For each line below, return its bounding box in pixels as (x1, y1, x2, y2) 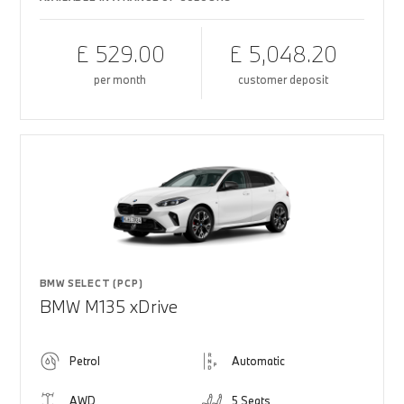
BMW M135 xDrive (39, 296, 178, 317)
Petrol (69, 353, 100, 368)
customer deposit (238, 72, 329, 87)
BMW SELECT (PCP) (39, 277, 143, 289)
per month (94, 72, 147, 87)
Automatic (232, 353, 285, 368)
